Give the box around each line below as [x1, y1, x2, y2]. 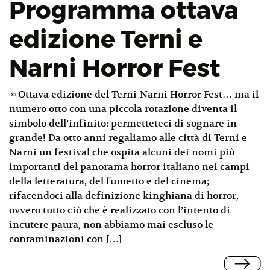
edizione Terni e [9, 24, 202, 54]
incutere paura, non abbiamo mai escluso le [9, 219, 213, 231]
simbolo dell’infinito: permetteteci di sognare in [9, 118, 237, 130]
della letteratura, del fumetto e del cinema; [9, 175, 209, 188]
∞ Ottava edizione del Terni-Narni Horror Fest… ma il [9, 89, 259, 101]
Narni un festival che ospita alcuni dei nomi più [9, 146, 235, 159]
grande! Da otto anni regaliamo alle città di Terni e [9, 132, 247, 145]
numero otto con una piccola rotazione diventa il [9, 103, 237, 116]
